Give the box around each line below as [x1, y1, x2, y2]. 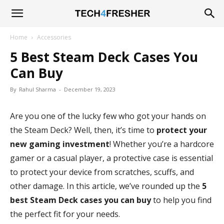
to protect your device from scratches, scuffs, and [10, 166, 194, 177]
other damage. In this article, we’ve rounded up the [10, 180, 202, 191]
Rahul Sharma [19, 85, 56, 93]
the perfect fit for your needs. [10, 208, 120, 219]
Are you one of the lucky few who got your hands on [10, 110, 206, 121]
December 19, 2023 [64, 85, 115, 93]
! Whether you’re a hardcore [109, 138, 214, 149]
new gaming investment [10, 138, 109, 149]
